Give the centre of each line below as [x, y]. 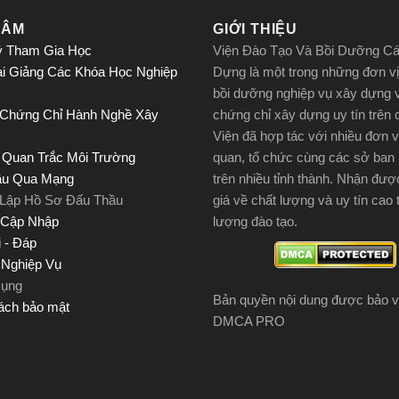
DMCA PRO [249, 322]
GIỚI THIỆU [255, 29]
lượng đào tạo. [255, 222]
